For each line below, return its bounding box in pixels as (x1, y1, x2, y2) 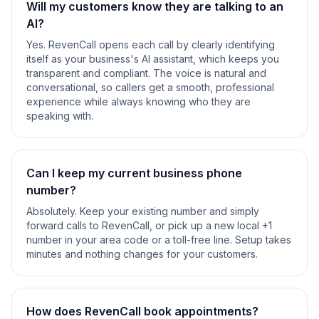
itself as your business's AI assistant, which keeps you (26, 53, 279, 65)
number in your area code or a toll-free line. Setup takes (26, 234, 291, 246)
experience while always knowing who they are (26, 95, 251, 108)
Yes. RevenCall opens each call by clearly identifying (26, 38, 275, 51)
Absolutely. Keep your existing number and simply (26, 205, 259, 217)
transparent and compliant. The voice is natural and (26, 67, 266, 79)
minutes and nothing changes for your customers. (26, 248, 258, 260)
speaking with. (26, 110, 93, 122)
